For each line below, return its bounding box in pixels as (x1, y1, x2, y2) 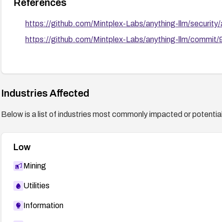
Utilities (23, 181, 50, 190)
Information (23, 201, 63, 210)
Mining (23, 161, 46, 170)
